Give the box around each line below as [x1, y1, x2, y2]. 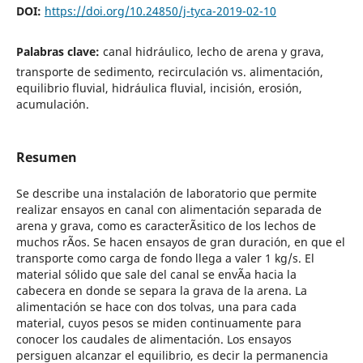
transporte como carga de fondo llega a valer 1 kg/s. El [15, 250, 314, 266]
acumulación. [15, 96, 89, 112]
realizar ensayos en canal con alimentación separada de [15, 202, 322, 217]
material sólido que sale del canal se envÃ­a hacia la [15, 267, 297, 282]
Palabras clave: [15, 43, 103, 59]
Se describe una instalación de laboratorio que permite [15, 186, 317, 201]
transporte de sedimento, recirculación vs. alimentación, [15, 63, 323, 79]
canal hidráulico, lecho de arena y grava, [102, 43, 324, 59]
